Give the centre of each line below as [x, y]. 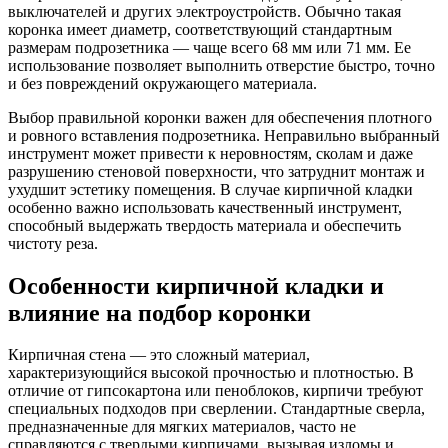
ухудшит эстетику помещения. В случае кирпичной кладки [210, 189]
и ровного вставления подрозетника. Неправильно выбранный [224, 135]
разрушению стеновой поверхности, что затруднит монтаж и [216, 171]
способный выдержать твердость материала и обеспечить [204, 225]
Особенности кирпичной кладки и [196, 285]
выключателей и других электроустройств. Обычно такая [204, 11]
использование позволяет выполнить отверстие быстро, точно [221, 65]
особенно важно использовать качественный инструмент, [205, 207]
